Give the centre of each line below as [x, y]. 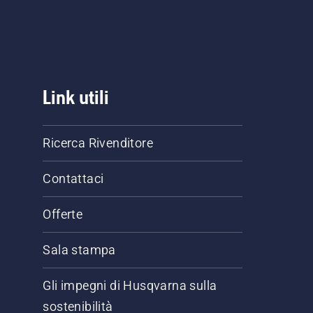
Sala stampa [79, 249]
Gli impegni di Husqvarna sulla [130, 285]
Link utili [76, 97]
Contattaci [73, 178]
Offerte [63, 214]
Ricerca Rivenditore [98, 143]
